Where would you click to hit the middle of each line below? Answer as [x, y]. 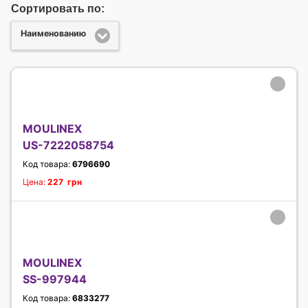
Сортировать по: [58, 8]
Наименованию [53, 34]
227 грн [65, 181]
